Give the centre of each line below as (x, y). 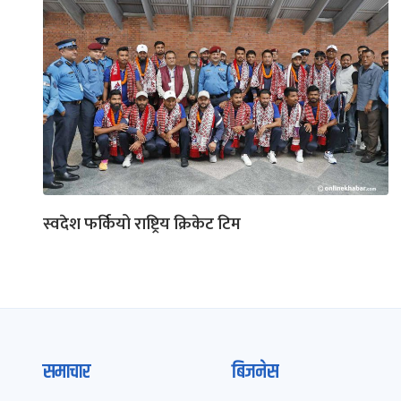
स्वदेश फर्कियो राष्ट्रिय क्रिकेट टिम (142, 224)
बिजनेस (255, 372)
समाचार (67, 372)
